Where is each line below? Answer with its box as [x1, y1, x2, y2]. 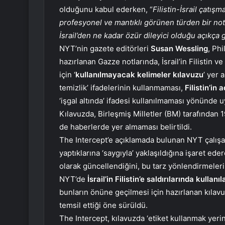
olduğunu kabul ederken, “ [59, 5, 153, 15]
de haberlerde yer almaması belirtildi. [59, 122, 192, 132]
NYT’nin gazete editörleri [59, 44, 151, 54]
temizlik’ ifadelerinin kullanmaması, [59, 83, 183, 93]
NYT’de [59, 174, 85, 184]
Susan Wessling [151, 44, 208, 54]
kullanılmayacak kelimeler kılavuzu [75, 70, 203, 80]
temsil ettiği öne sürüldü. [59, 200, 148, 210]
